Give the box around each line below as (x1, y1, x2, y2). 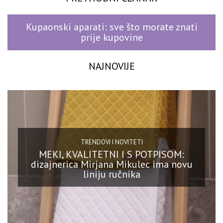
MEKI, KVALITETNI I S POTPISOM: (39, 147, 184, 161)
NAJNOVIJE (88, 60, 135, 73)
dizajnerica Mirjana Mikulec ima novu (30, 157, 193, 171)
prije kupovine (80, 31, 143, 44)
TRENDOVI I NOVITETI (80, 137, 143, 146)
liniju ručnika (83, 167, 140, 181)
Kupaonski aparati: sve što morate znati (25, 20, 198, 34)
